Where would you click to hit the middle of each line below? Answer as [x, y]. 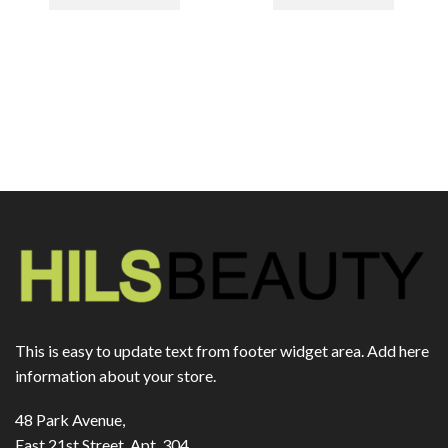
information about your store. [115, 376]
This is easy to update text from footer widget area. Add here [222, 351]
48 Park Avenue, [70, 419]
